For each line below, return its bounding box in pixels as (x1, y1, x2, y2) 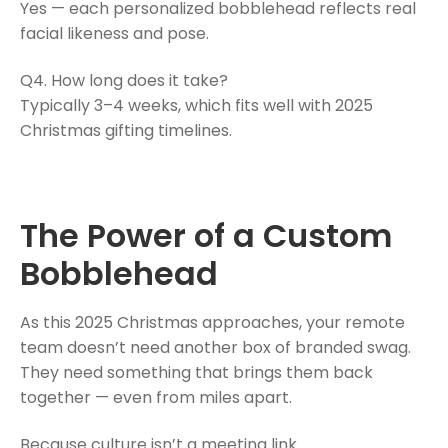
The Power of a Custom (20, 212, 392, 258)
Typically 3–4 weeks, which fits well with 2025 (20, 94, 373, 118)
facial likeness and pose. (20, 21, 209, 45)
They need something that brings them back (20, 360, 373, 384)
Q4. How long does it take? (20, 69, 228, 93)
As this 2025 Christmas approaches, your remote (20, 310, 405, 334)
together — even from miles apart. (20, 385, 292, 409)
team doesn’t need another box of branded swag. (20, 335, 411, 359)
